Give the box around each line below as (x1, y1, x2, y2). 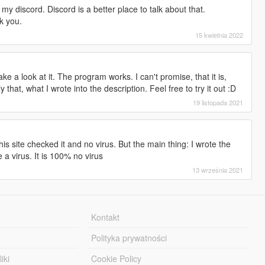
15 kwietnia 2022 (195, 30, 244, 40)
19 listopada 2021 (193, 97, 244, 107)
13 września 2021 (192, 164, 244, 174)
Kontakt (91, 211, 120, 223)
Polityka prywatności (91, 231, 167, 244)
